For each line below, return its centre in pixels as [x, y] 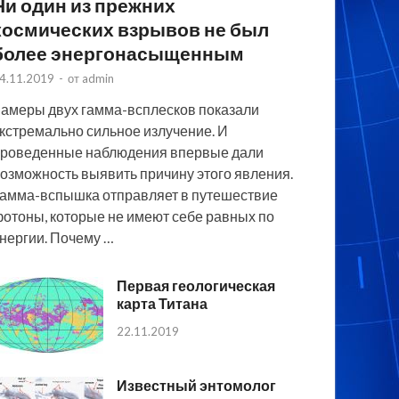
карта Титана [163, 303]
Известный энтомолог [197, 385]
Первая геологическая [196, 285]
